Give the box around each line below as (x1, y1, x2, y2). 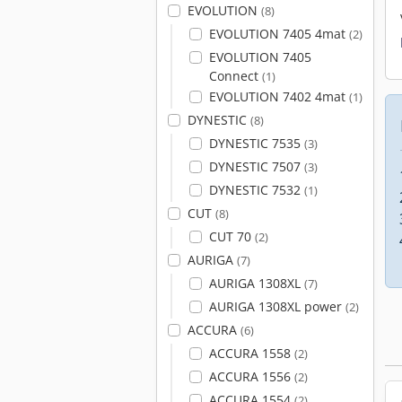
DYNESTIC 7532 (208, 181, 304, 198)
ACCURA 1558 (208, 345, 294, 362)
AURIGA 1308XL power (208, 298, 345, 315)
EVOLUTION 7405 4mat (208, 25, 349, 42)
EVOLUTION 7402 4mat (208, 88, 349, 105)
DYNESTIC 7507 (208, 158, 304, 175)
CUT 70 (208, 228, 255, 245)
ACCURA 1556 (208, 368, 294, 385)
